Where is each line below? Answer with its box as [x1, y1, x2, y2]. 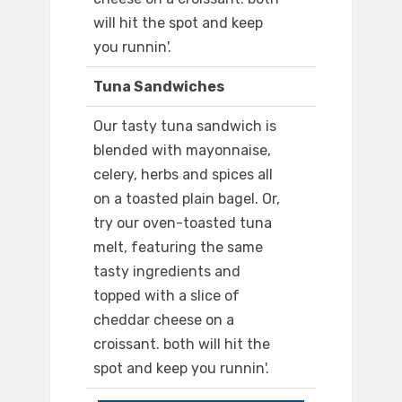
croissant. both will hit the [93, 336, 270, 354]
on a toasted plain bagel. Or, [93, 190, 280, 208]
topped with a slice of [93, 287, 240, 305]
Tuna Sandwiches [93, 78, 224, 96]
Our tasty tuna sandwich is [93, 118, 276, 135]
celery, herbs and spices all [93, 166, 273, 184]
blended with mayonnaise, [93, 142, 271, 160]
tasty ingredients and [93, 263, 240, 281]
